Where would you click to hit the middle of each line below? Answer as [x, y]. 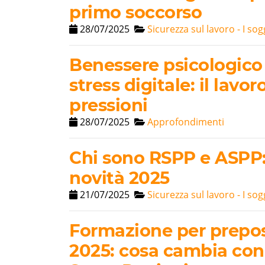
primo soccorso [135, 12]
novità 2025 [119, 178]
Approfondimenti [186, 122]
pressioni [109, 105]
